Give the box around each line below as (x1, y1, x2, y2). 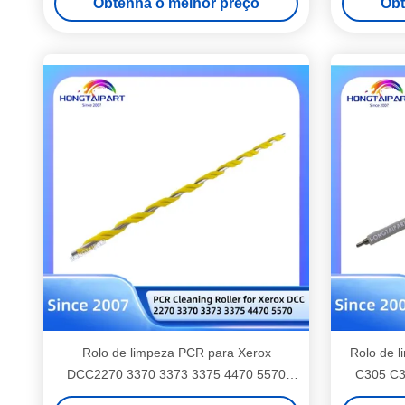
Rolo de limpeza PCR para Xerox (81, 345, 271, 360)
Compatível (144, 389, 209, 403)
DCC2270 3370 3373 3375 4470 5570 (67, 367, 286, 381)
